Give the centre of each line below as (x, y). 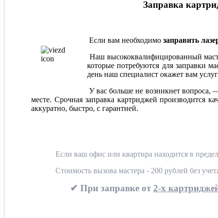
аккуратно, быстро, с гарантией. (85, 108)
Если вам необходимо (125, 40)
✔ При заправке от (112, 188)
